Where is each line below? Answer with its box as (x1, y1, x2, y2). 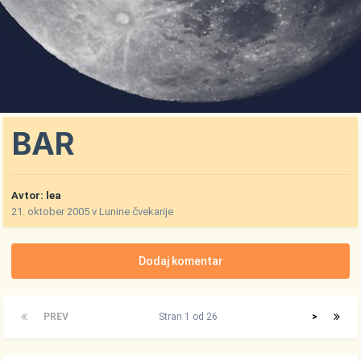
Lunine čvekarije (99, 205, 174, 218)
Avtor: (11, 189, 47, 202)
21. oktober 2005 (11, 205, 90, 218)
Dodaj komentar (138, 255, 223, 268)
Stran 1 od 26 (158, 311, 222, 323)
